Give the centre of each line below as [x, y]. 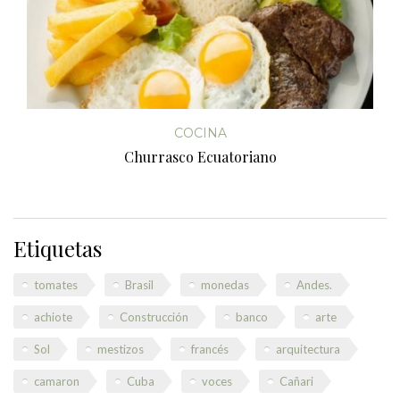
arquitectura [308, 349]
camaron [57, 381]
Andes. [314, 284]
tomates [56, 284]
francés [210, 349]
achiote [53, 317]
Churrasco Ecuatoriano [200, 156]
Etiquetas [58, 248]
